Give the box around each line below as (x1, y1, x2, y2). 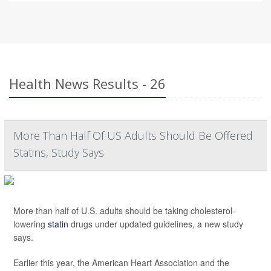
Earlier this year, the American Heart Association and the (13, 256, 229, 269)
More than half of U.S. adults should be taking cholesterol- (13, 204, 235, 217)
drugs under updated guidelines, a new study (68, 218, 243, 230)
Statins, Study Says (13, 145, 104, 160)
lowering (13, 218, 48, 230)
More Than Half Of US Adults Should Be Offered (13, 128, 253, 143)
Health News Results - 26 (9, 74, 166, 93)
